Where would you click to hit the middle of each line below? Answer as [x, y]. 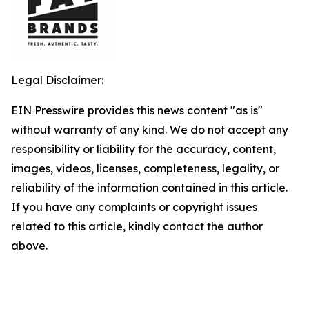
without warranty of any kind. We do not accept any [150, 130]
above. [29, 246]
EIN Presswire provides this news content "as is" [137, 110]
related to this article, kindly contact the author [137, 226]
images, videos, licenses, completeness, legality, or [145, 168]
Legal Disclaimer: [57, 80]
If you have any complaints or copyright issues [134, 207]
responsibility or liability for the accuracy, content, [143, 149]
